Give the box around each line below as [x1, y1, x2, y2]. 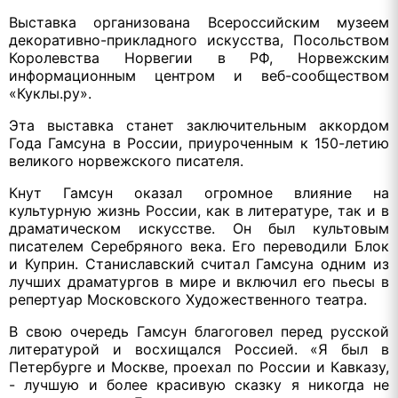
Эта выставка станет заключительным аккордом [9, 115, 389, 134]
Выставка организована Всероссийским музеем [9, 12, 389, 31]
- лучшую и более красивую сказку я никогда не [9, 375, 389, 394]
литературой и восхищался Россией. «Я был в [9, 339, 389, 358]
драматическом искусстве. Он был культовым [9, 219, 389, 237]
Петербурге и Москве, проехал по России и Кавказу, [9, 357, 389, 376]
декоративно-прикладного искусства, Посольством [9, 30, 389, 49]
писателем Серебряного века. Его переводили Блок [9, 236, 389, 255]
